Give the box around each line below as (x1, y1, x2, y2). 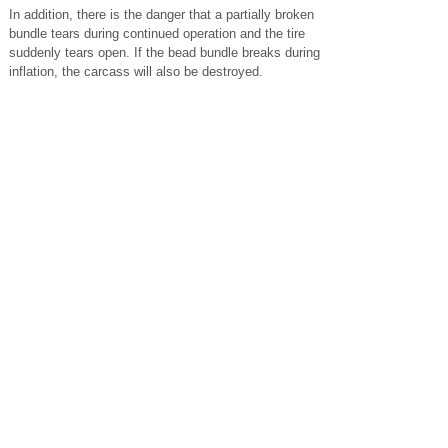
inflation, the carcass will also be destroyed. (9, 63, 263, 79)
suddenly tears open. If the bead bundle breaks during (9, 44, 320, 60)
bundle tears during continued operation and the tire (9, 25, 305, 41)
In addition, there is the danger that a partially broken (9, 6, 314, 22)
